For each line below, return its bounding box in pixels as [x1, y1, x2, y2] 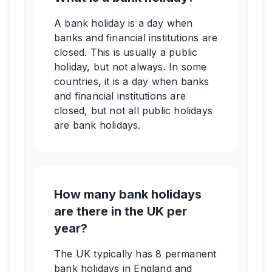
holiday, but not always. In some [54, 61, 207, 73]
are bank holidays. [54, 119, 141, 131]
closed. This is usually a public [54, 46, 198, 58]
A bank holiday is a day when [54, 17, 193, 29]
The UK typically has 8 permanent [54, 248, 217, 260]
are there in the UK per [54, 204, 187, 219]
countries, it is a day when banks [54, 75, 209, 87]
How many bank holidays [54, 187, 202, 202]
